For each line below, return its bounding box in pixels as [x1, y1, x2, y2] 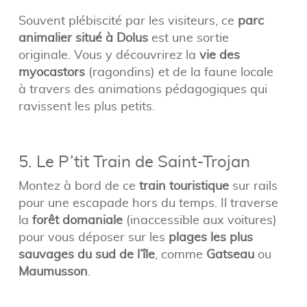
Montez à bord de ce [18, 177, 139, 193]
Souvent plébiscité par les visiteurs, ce [18, 12, 238, 28]
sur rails [228, 177, 278, 193]
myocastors [18, 63, 85, 79]
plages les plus [168, 228, 253, 245]
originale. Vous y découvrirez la [18, 46, 199, 62]
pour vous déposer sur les [18, 228, 169, 245]
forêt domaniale [32, 211, 123, 228]
